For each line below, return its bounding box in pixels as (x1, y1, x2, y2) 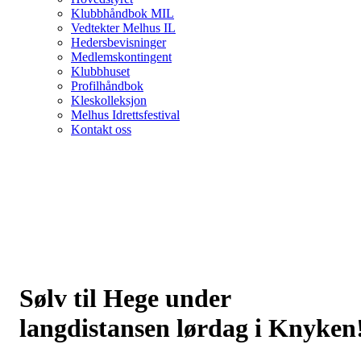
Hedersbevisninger (71, 35, 166, 49)
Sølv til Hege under (19, 283, 230, 313)
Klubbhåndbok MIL (71, 6, 174, 20)
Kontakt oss (71, 122, 131, 136)
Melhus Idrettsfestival (71, 107, 180, 122)
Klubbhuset (71, 64, 130, 78)
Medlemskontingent (71, 49, 172, 64)
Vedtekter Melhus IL (71, 20, 176, 35)
